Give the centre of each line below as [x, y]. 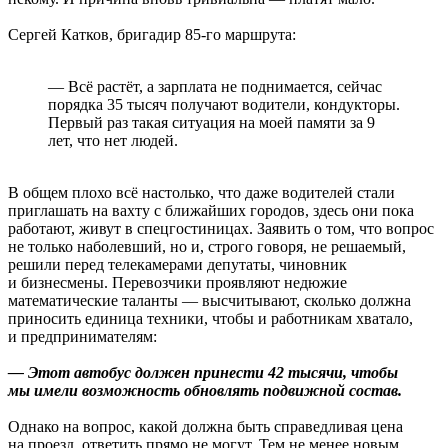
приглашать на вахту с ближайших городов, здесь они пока [211, 210]
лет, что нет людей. [113, 140]
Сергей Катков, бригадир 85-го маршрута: [152, 34]
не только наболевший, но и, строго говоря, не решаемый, [207, 246]
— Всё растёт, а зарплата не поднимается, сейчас [215, 86]
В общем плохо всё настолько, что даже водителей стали [201, 192]
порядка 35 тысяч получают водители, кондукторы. [224, 104]
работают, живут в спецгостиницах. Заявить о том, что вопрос [221, 228]
